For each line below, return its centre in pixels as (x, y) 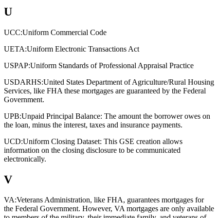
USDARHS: (24, 82)
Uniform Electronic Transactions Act (83, 49)
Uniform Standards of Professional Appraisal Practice (112, 65)
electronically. (25, 159)
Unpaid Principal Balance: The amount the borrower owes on (116, 116)
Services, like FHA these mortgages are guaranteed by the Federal (105, 91)
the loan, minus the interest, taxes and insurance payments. (93, 125)
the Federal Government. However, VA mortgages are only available (109, 209)
